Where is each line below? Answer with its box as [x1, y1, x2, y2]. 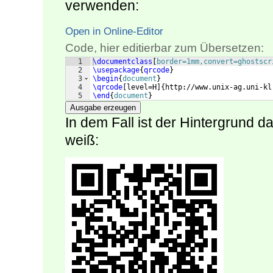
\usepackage [93, 66, 140, 75]
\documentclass [93, 57, 152, 66]
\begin [93, 74, 118, 83]
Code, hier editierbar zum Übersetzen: [65, 41, 264, 55]
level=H [127, 83, 157, 92]
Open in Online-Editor [65, 25, 163, 38]
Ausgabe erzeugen [70, 103, 136, 113]
